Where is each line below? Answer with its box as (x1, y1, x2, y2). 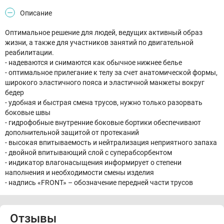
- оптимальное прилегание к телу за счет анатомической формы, (5, 68, 217, 76)
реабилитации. (5, 48, 54, 56)
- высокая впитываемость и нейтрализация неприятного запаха (5, 138, 217, 146)
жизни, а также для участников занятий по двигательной (5, 38, 193, 46)
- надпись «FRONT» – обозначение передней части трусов (5, 178, 193, 186)
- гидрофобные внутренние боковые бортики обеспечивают (5, 118, 201, 126)
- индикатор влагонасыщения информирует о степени (5, 158, 181, 166)
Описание (20, 9, 52, 17)
